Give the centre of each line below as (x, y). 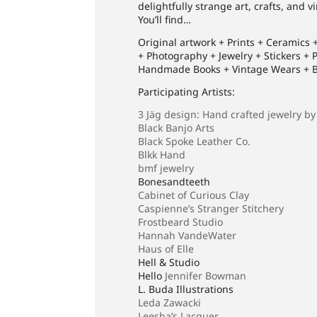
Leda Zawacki (170, 302)
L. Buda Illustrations (186, 289)
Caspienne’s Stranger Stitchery (211, 208)
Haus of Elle (166, 249)
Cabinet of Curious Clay (194, 195)
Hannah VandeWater (188, 235)
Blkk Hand (162, 155)
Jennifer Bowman (206, 276)
